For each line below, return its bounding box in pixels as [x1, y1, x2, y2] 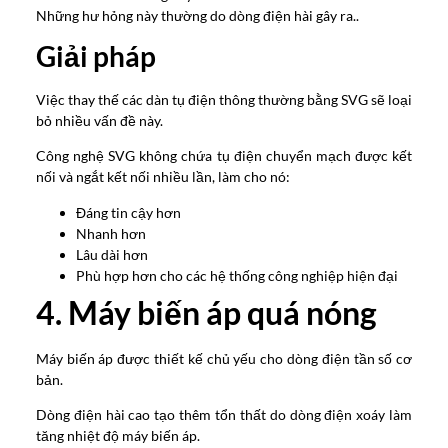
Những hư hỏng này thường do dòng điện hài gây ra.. [35, 6, 359, 24]
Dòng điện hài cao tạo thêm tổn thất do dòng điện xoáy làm [35, 406, 413, 424]
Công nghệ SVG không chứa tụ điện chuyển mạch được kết [35, 147, 413, 165]
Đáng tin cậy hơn [75, 203, 181, 221]
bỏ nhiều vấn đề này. [35, 112, 163, 130]
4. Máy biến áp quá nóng [35, 292, 377, 332]
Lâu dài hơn [75, 245, 148, 263]
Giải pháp [35, 39, 156, 74]
